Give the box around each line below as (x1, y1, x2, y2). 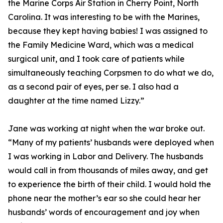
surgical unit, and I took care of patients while (8, 54, 185, 64)
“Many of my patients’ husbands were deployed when (8, 137, 214, 147)
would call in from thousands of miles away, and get (8, 165, 208, 175)
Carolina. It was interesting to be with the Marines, (8, 12, 200, 22)
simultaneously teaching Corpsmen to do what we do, (8, 68, 214, 78)
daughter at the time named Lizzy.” (8, 96, 144, 106)
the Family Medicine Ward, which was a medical (8, 40, 194, 50)
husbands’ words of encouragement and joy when (8, 207, 200, 217)
